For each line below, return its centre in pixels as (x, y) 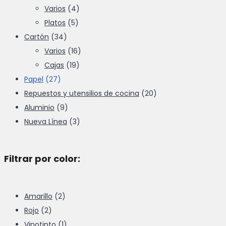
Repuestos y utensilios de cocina (82, 94)
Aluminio (39, 108)
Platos (55, 23)
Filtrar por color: (42, 159)
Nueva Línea (46, 122)
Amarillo (38, 196)
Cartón (37, 37)
